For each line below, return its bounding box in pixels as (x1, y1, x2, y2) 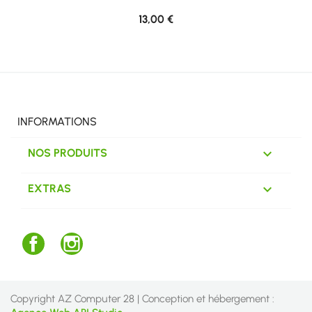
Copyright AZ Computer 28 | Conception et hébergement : (10, 292, 274, 306)
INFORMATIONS (17, 115, 97, 129)
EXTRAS (28, 182, 71, 196)
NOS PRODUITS (28, 146, 107, 160)
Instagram (82, 233, 126, 246)
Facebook (45, 233, 86, 246)
